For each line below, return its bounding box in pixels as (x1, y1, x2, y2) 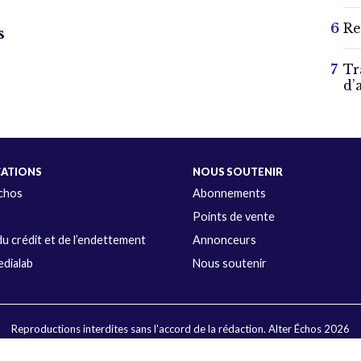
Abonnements (192, 186, 266, 201)
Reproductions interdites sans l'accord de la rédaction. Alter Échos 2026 (10, 322, 350, 336)
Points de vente (192, 210, 275, 224)
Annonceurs (192, 233, 256, 247)
